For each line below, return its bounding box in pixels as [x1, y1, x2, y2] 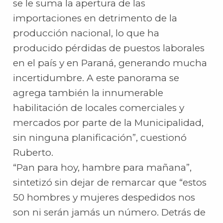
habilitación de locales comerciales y [13, 102, 185, 114]
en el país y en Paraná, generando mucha [13, 57, 208, 69]
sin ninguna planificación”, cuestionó [13, 132, 187, 144]
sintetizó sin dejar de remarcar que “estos [13, 177, 207, 189]
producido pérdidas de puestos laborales [13, 42, 205, 54]
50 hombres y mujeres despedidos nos [13, 192, 196, 204]
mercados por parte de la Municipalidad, [13, 117, 204, 129]
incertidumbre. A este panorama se [13, 72, 180, 84]
